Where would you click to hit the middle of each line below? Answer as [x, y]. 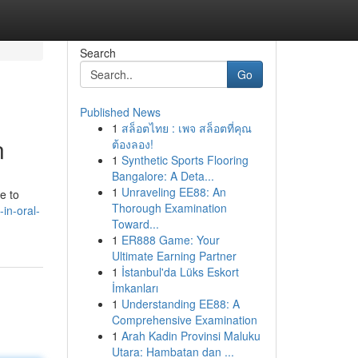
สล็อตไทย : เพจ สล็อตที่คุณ [186, 128]
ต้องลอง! [132, 144]
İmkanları [135, 288]
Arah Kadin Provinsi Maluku [191, 336]
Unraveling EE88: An [173, 192]
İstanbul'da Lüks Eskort [180, 272]
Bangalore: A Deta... [163, 176]
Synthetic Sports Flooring [185, 160]
